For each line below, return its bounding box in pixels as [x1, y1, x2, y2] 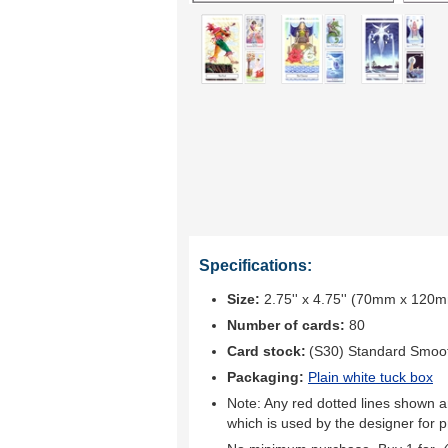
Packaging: [227, 369, 308, 385]
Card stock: [227, 343, 306, 359]
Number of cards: [227, 317, 345, 333]
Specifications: [199, 257, 312, 274]
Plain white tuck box [308, 369, 433, 385]
